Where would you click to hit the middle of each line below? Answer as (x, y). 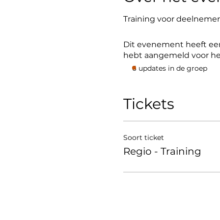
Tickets (149, 104)
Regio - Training (162, 151)
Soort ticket (143, 138)
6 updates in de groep (169, 69)
